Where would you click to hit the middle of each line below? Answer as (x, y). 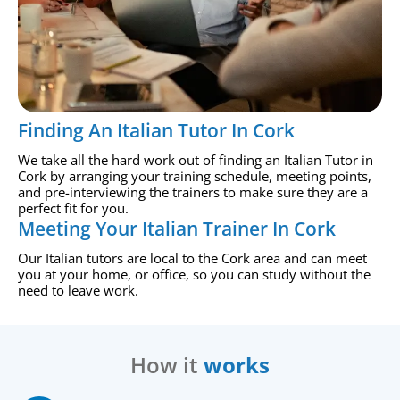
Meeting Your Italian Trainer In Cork (177, 229)
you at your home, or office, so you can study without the (194, 275)
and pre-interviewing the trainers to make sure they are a (193, 192)
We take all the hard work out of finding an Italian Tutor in (196, 160)
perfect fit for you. (73, 208)
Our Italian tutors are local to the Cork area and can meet (192, 258)
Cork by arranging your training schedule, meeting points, (195, 176)
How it (167, 365)
